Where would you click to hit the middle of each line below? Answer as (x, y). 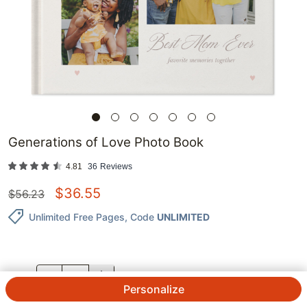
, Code (139, 217)
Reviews (116, 167)
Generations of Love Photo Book (106, 143)
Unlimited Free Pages (77, 217)
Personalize (153, 289)
